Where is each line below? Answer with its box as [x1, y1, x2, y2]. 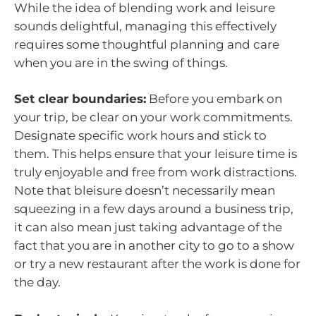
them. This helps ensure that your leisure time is [14, 147, 297, 162]
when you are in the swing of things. [14, 55, 228, 70]
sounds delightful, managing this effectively [14, 18, 276, 33]
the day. [14, 275, 61, 290]
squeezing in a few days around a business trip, [14, 202, 293, 217]
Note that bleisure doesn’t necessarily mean [14, 183, 275, 198]
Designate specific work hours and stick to [14, 128, 267, 143]
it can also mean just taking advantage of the [14, 220, 282, 235]
